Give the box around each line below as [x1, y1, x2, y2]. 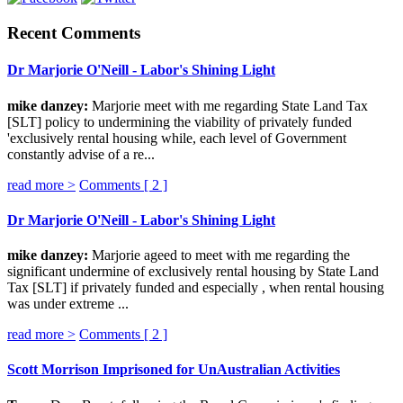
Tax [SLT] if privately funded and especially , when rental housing [7, 280, 384, 296]
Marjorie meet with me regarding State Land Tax [88, 97, 368, 113]
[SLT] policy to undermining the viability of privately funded [7, 113, 352, 130]
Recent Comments [7, 23, 140, 43]
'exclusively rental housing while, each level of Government [7, 130, 346, 146]
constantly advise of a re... [7, 146, 155, 162]
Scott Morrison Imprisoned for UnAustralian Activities [7, 362, 340, 378]
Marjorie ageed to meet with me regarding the [88, 247, 350, 264]
